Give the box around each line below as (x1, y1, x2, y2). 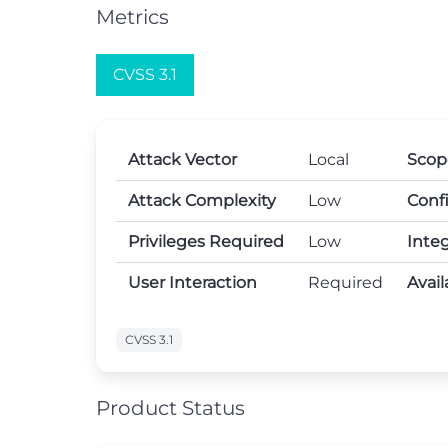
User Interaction (128, 273, 257, 292)
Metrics (96, 5, 169, 29)
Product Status (96, 396, 245, 420)
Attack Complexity (128, 191, 276, 210)
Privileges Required (128, 232, 284, 251)
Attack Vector (128, 150, 237, 169)
